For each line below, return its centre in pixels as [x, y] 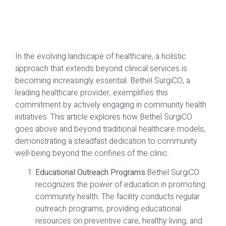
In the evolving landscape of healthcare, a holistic [101, 56]
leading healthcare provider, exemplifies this [92, 93]
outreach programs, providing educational [108, 209]
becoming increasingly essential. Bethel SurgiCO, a [103, 80]
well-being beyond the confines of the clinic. [92, 153]
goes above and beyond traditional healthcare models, [110, 129]
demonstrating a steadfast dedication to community [106, 141]
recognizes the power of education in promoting [120, 184]
